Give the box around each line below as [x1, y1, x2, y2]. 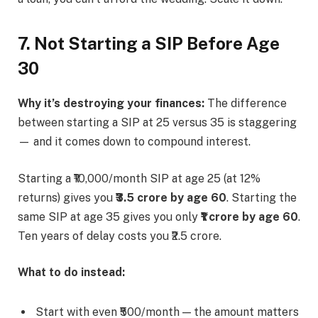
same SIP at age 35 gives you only [18, 209, 201, 224]
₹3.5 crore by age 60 [116, 190, 226, 204]
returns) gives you [18, 190, 116, 204]
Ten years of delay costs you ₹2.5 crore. [18, 229, 221, 243]
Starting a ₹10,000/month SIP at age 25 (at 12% [18, 171, 261, 185]
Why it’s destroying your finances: [18, 97, 204, 111]
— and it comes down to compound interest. [18, 135, 251, 149]
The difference [204, 97, 287, 111]
